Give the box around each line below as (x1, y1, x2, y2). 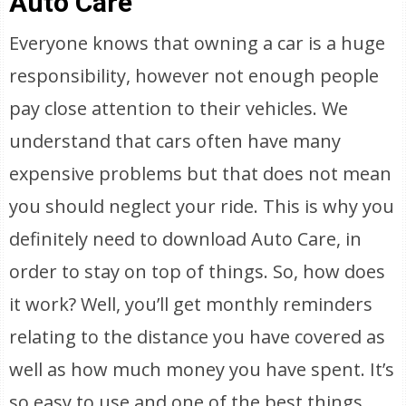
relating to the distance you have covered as (9, 324, 386, 349)
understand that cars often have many (9, 129, 342, 153)
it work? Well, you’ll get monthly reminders (9, 292, 373, 316)
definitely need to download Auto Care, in (9, 227, 362, 251)
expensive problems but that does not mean (9, 161, 392, 186)
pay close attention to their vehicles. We (9, 96, 349, 121)
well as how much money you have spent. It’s (9, 357, 395, 382)
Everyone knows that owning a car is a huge (9, 31, 386, 55)
